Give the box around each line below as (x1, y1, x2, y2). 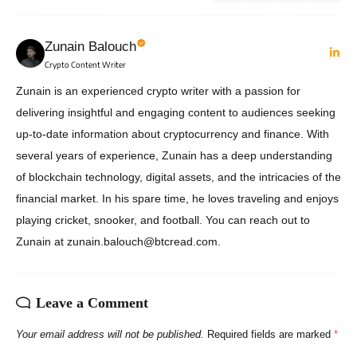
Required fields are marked (207, 328, 334, 340)
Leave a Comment (36, 294, 148, 311)
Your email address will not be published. (16, 328, 204, 340)
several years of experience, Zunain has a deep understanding (16, 149, 332, 162)
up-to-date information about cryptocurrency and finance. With (16, 127, 329, 140)
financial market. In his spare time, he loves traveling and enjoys (16, 192, 339, 205)
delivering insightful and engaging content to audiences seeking (16, 106, 335, 119)
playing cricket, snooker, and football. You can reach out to (16, 214, 310, 226)
